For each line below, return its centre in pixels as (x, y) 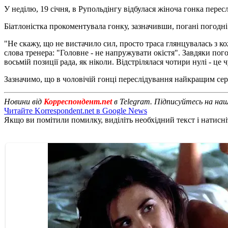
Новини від (23, 101)
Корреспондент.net (78, 101)
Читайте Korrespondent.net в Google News (76, 110)
